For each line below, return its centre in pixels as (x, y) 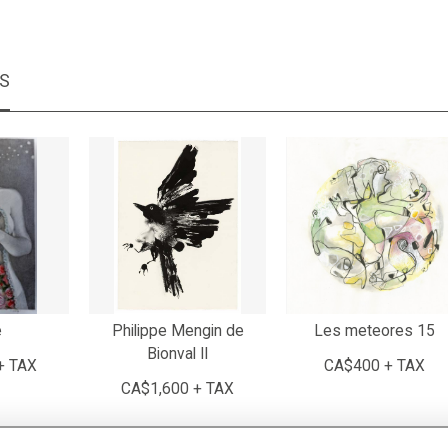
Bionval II (177, 354)
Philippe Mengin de (177, 331)
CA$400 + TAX (374, 366)
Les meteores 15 (374, 331)
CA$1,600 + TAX (177, 389)
